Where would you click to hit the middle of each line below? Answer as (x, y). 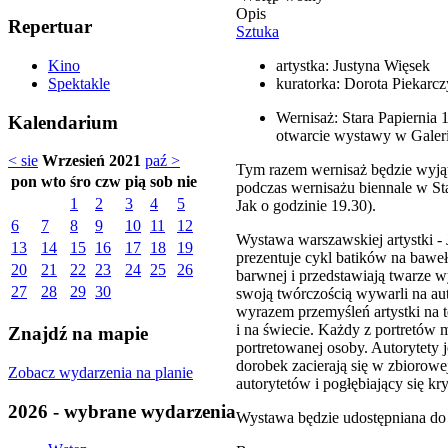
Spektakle (79, 83)
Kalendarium (63, 122)
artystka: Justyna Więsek (353, 65)
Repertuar (50, 27)
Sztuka (257, 31)
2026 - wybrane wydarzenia (122, 411)
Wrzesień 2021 (91, 161)
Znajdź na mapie (78, 334)
